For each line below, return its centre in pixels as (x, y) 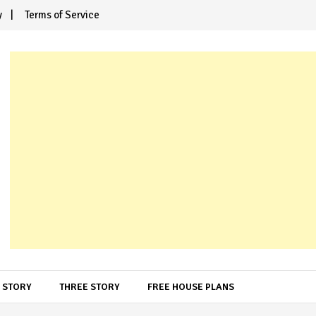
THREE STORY (90, 287)
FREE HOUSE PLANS (191, 287)
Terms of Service (62, 15)
